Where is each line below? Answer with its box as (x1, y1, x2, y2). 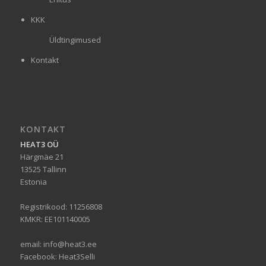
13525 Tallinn (20, 163, 66, 175)
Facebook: (20, 251, 59, 262)
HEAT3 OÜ (20, 138, 59, 150)
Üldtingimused (49, 34, 101, 45)
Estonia (20, 176, 47, 187)
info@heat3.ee (43, 238, 97, 249)
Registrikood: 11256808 (20, 201, 102, 212)
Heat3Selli (58, 251, 95, 262)
